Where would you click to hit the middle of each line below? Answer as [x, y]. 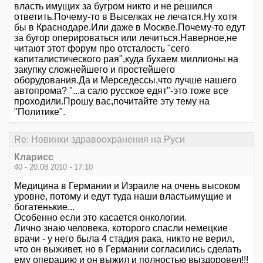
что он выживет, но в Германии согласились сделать [128, 249]
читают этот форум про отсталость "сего [102, 48]
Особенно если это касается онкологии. [100, 218]
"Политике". [40, 112]
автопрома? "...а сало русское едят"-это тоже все [121, 90]
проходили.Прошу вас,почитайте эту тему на [112, 101]
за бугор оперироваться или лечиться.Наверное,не [126, 38]
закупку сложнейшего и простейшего [95, 69]
